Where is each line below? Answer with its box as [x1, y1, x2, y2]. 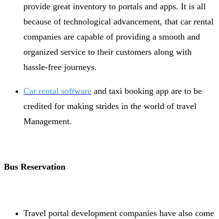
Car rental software [23, 86, 91, 96]
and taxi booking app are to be [91, 86, 202, 96]
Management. [23, 116, 72, 126]
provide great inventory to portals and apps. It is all [23, 1, 206, 11]
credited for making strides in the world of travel [23, 101, 197, 111]
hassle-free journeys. [23, 62, 99, 72]
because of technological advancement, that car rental [23, 16, 214, 26]
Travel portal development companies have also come [23, 208, 214, 218]
